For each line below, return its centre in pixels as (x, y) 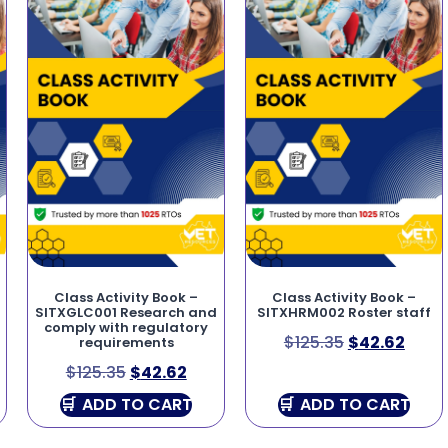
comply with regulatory (126, 327)
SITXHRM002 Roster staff (344, 312)
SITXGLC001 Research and (126, 312)
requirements (126, 342)
